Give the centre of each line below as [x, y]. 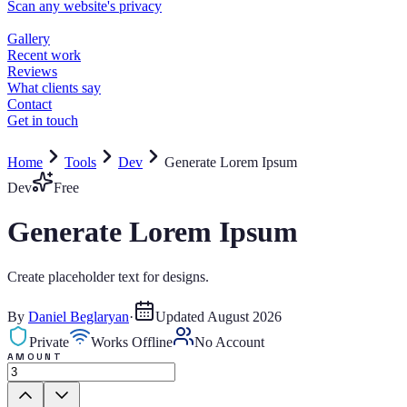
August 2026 [244, 316]
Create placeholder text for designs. [108, 276]
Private [49, 342]
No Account [229, 342]
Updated [181, 316]
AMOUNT [35, 356]
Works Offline [132, 342]
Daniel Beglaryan [79, 316]
